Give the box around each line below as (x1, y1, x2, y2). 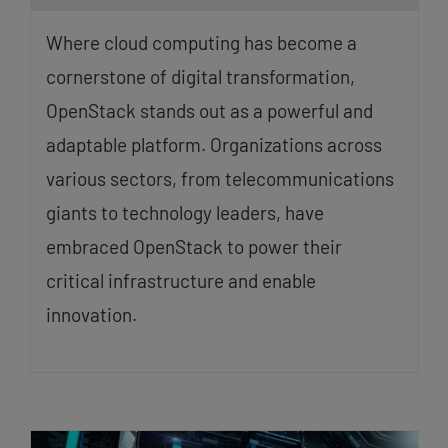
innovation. (45, 303, 137, 327)
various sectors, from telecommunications (45, 167, 394, 191)
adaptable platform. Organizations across (45, 133, 382, 157)
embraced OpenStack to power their (45, 235, 342, 259)
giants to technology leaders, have (45, 201, 324, 225)
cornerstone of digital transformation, (45, 65, 355, 89)
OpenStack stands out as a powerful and (45, 99, 373, 123)
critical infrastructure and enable (45, 269, 316, 293)
